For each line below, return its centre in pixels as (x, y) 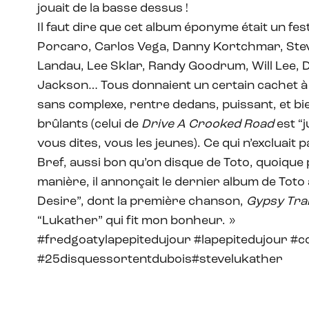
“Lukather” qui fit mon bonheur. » (138, 221)
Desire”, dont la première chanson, (142, 201)
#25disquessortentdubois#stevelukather (160, 259)
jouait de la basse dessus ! (114, 8)
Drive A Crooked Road (208, 124)
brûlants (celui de (89, 124)
